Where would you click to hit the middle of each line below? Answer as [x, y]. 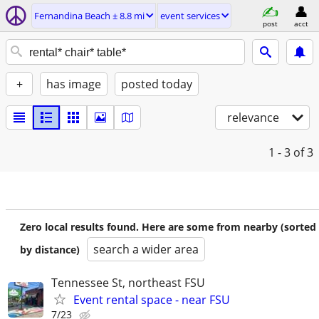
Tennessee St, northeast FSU [128, 283]
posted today [157, 84]
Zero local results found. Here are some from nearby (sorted [168, 227]
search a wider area [146, 249]
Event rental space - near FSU [152, 300]
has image [74, 84]
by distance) [50, 250]
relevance [253, 117]
